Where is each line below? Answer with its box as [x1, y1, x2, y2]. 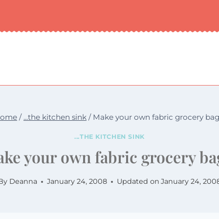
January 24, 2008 [46, 177, 107, 186]
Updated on [116, 177, 159, 186]
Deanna [9, 177, 37, 186]
